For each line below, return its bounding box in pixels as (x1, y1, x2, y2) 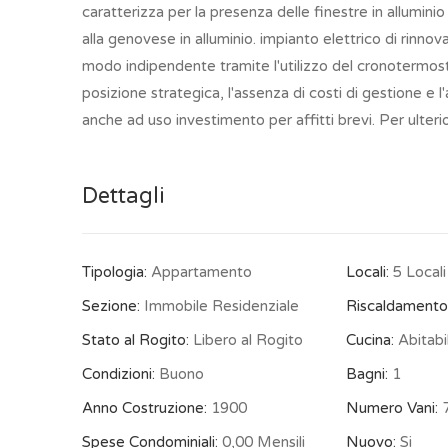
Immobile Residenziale (140, 297, 299, 315)
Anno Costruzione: (82, 399, 207, 417)
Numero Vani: (345, 399, 438, 417)
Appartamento (147, 263, 252, 281)
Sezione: (82, 297, 140, 315)
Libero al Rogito (189, 331, 303, 349)
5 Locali (388, 263, 446, 281)
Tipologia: (82, 263, 147, 281)
